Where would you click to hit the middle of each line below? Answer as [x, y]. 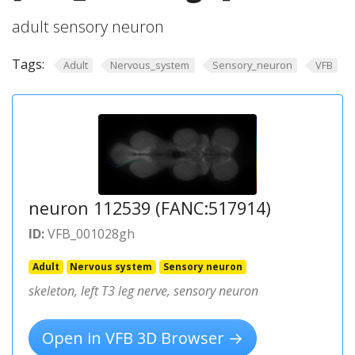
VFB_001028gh [90, 233]
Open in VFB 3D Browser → [143, 338]
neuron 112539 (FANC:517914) [150, 208]
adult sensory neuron [88, 27]
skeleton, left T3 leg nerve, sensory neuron [143, 290]
